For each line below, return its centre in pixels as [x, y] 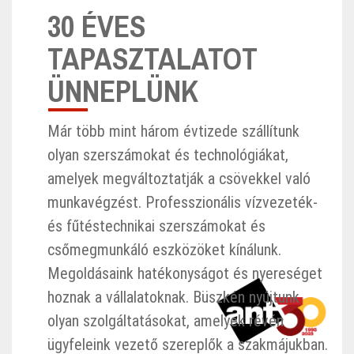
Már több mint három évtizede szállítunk [173, 131]
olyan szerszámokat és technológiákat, [168, 154]
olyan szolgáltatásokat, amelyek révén [166, 320]
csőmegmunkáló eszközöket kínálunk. [164, 249]
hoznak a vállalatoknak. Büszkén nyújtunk [173, 297]
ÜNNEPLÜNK [123, 91]
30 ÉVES [96, 26]
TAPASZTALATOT [153, 58]
